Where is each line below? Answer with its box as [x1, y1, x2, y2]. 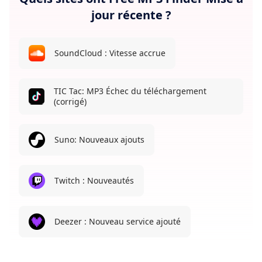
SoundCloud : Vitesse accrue [54, 47, 166, 58]
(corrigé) [53, 95, 87, 107]
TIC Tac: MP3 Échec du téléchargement [53, 85, 206, 96]
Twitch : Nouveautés [54, 174, 134, 186]
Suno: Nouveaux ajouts [54, 133, 144, 145]
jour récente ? [91, 6, 171, 23]
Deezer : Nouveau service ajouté [54, 215, 181, 227]
